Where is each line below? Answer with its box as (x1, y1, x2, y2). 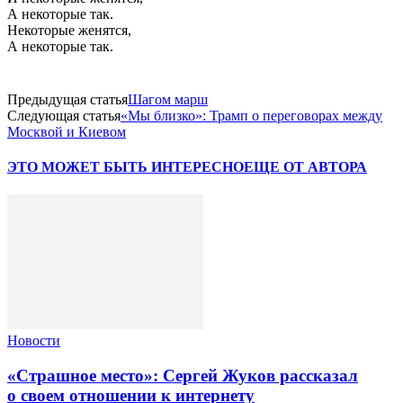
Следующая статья (7, 107, 121, 123)
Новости (7, 333, 60, 349)
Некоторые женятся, (7, 22, 131, 38)
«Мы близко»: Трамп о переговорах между (121, 107, 382, 123)
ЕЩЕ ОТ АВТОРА (244, 159, 367, 175)
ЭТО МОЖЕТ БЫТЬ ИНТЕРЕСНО (7, 159, 244, 175)
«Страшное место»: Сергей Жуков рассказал (7, 366, 358, 386)
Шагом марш (128, 91, 208, 107)
